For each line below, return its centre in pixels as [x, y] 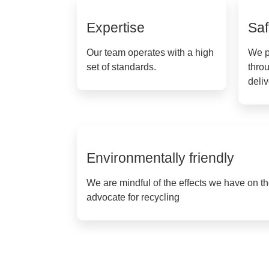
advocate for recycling [133, 198]
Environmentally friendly [160, 158]
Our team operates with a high [150, 53]
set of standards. [121, 67]
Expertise [116, 28]
